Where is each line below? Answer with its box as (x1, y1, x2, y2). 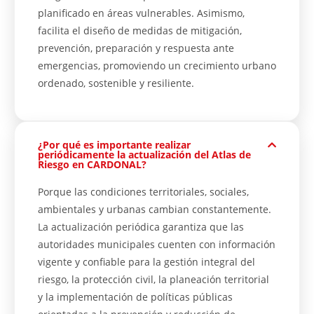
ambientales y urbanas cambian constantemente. (38, 203, 271, 216)
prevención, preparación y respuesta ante (38, 41, 234, 55)
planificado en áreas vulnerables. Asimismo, (38, 6, 245, 20)
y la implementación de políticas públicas (38, 290, 233, 303)
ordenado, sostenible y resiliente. (38, 76, 194, 90)
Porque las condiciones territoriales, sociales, (38, 185, 249, 198)
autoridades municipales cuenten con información (38, 238, 275, 251)
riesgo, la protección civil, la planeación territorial (38, 273, 269, 286)
